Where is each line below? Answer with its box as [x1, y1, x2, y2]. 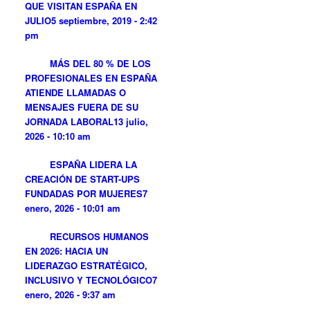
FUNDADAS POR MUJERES [25, 187, 143, 200]
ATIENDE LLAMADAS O [25, 86, 127, 99]
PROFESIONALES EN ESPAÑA [25, 71, 158, 84]
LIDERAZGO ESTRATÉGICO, [25, 259, 148, 272]
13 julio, [113, 115, 149, 128]
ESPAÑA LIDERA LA [50, 158, 138, 171]
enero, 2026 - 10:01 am [25, 201, 121, 215]
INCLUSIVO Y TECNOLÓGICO [25, 273, 153, 286]
